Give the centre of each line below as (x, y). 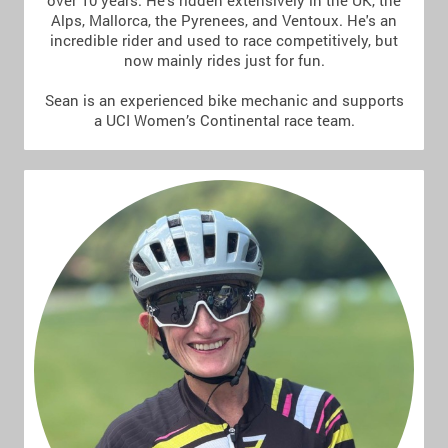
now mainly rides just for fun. (224, 60)
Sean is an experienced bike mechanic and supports (224, 100)
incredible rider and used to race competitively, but (224, 40)
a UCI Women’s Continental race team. (224, 120)
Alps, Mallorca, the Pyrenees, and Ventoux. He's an (224, 20)
